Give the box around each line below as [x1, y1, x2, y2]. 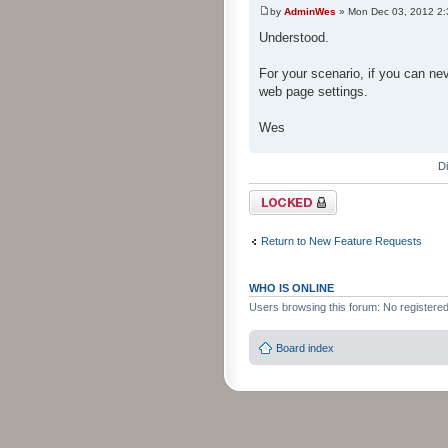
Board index [276, 342, 334, 355]
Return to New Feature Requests [261, 235, 422, 248]
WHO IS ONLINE [249, 281, 334, 294]
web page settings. [259, 83, 368, 99]
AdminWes [284, 5, 336, 17]
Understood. [259, 29, 329, 45]
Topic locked [249, 189, 310, 202]
